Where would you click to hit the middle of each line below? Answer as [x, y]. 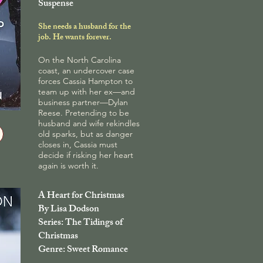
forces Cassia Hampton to [85, 81]
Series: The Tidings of [80, 223]
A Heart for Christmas [81, 196]
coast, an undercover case [86, 70]
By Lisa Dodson [69, 210]
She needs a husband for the [85, 27]
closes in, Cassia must [78, 144]
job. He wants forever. [75, 38]
